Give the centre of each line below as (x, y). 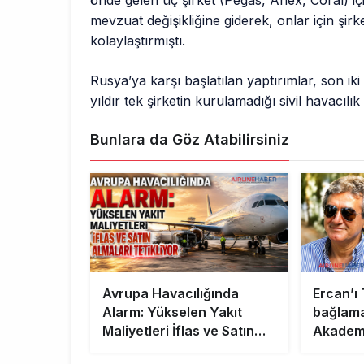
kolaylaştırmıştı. (138, 41)
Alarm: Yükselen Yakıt (172, 312)
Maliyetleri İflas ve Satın (178, 331)
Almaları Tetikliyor (160, 350)
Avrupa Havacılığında (171, 294)
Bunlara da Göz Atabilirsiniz (190, 140)
